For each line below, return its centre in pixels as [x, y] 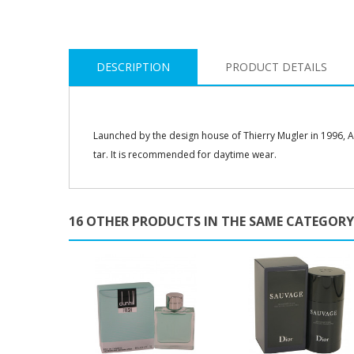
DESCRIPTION [133, 66]
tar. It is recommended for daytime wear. [185, 154]
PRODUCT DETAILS [276, 66]
